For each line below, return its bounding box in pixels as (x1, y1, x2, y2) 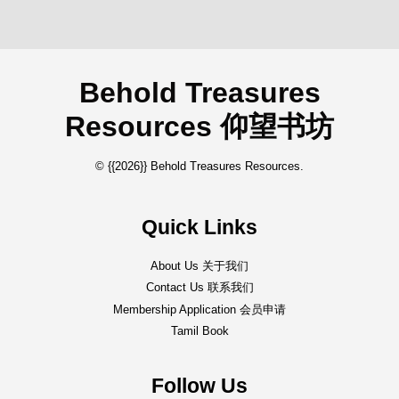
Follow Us (151, 374, 248, 397)
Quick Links (142, 216, 257, 240)
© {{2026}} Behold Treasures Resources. (95, 159, 304, 174)
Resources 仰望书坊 (65, 110, 334, 143)
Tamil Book (170, 323, 229, 338)
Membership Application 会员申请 (113, 302, 286, 316)
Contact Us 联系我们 (145, 281, 254, 295)
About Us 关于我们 (151, 259, 248, 273)
